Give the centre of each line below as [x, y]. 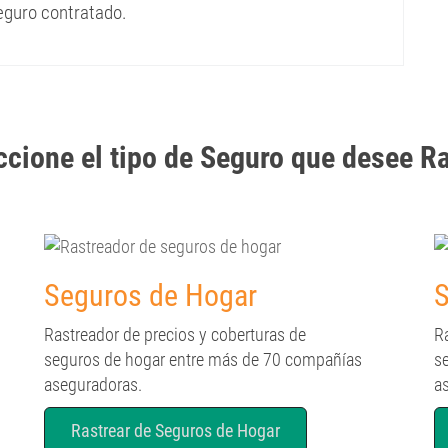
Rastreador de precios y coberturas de [175, 334]
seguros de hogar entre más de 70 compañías [203, 359]
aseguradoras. [93, 384]
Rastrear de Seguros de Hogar [175, 430]
